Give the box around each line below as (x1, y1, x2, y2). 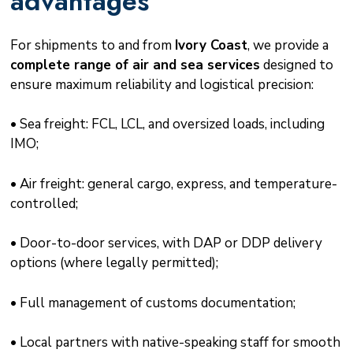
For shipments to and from (9, 35, 175, 54)
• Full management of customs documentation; (9, 293, 295, 312)
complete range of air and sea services (9, 55, 260, 74)
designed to (259, 55, 333, 74)
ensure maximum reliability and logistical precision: (9, 75, 314, 94)
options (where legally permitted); (9, 254, 218, 273)
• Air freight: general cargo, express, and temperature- (9, 174, 337, 193)
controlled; (9, 194, 78, 213)
